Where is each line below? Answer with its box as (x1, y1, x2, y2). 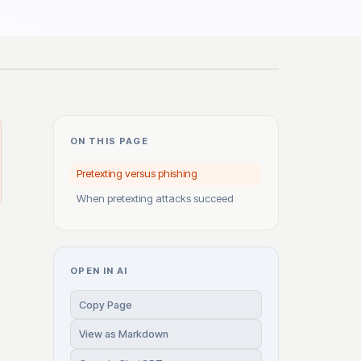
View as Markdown (79, 328, 168, 340)
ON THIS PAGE (70, 135, 149, 147)
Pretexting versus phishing (77, 167, 197, 180)
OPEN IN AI (70, 265, 128, 276)
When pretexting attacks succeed (77, 192, 234, 205)
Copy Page (79, 298, 132, 311)
